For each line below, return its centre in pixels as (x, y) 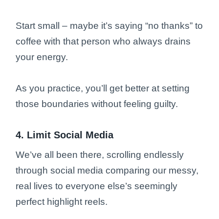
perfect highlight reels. (63, 201)
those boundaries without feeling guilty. (97, 104)
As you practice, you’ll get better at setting (103, 88)
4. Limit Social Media (66, 135)
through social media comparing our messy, (107, 170)
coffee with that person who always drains (103, 41)
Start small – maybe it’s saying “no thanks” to (109, 25)
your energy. (43, 57)
